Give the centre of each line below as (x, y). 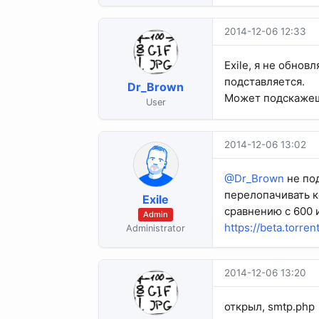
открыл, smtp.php (270, 306)
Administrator (156, 229)
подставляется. (265, 82)
